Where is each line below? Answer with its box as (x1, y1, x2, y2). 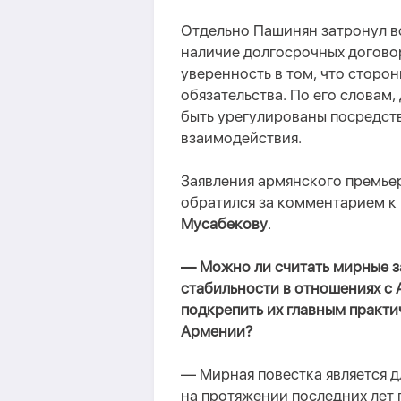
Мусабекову (181, 215, 268, 233)
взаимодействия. (181, 129, 302, 147)
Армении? (181, 322, 252, 340)
